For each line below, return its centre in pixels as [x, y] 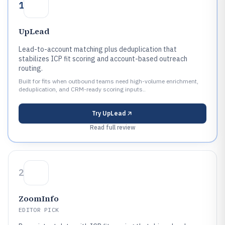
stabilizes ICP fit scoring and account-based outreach [103, 59]
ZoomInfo [39, 198]
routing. [31, 68]
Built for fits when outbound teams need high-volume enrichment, [108, 81]
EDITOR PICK [39, 210]
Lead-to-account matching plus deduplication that [98, 49]
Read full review [113, 127]
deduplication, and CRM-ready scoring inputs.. [82, 89]
